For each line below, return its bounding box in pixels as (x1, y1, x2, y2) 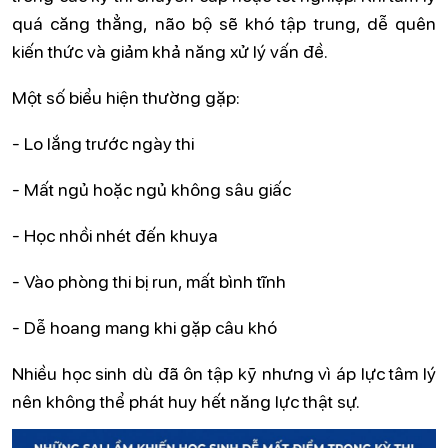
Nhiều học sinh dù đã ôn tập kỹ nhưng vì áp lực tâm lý (12, 360, 436, 385)
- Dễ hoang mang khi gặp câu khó (12, 314, 277, 339)
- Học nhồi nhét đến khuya (12, 222, 218, 247)
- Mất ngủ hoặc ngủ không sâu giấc (12, 176, 291, 201)
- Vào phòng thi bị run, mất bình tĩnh (12, 268, 286, 293)
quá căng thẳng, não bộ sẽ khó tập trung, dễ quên (12, 10, 436, 35)
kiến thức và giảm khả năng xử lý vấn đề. (12, 38, 328, 63)
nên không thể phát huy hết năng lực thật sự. (12, 388, 360, 413)
